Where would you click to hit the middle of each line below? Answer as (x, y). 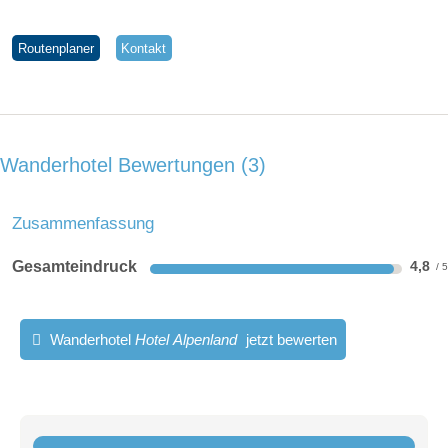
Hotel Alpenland (185, 340)
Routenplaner (55, 48)
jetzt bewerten (289, 340)
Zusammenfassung (83, 223)
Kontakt (144, 48)
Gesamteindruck (74, 267)
